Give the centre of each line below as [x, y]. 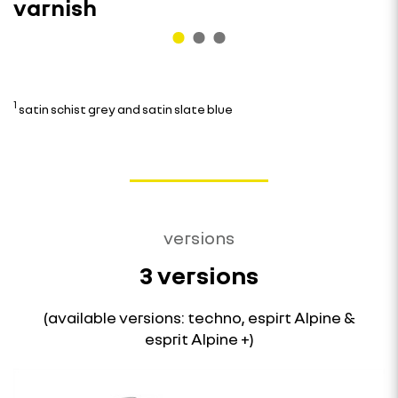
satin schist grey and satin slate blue [125, 109]
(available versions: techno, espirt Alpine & [199, 318]
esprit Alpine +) [199, 339]
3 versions [199, 275]
